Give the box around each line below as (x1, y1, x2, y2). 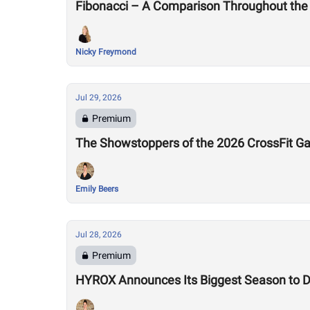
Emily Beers (75, 184, 118, 194)
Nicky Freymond (75, 47, 136, 57)
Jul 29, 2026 (75, 93, 122, 102)
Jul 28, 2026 (75, 230, 122, 239)
